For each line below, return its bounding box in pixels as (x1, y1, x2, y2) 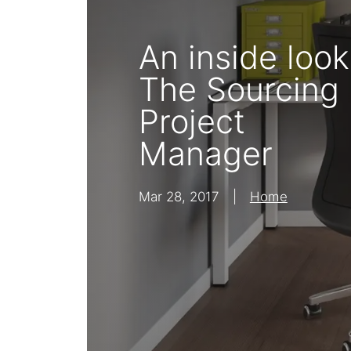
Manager (139, 133, 273, 173)
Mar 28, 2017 (139, 188, 220, 204)
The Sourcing (139, 69, 340, 109)
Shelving (78, 27, 129, 44)
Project (139, 101, 246, 141)
